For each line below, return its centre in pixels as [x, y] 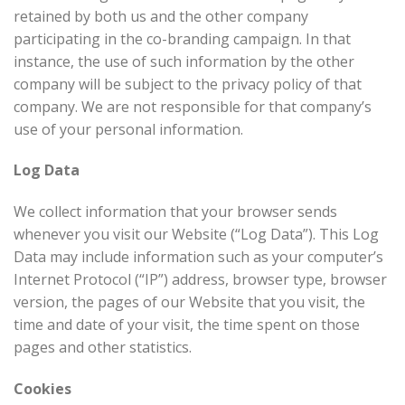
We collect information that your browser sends [175, 212]
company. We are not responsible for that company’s [193, 106]
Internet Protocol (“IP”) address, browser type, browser [200, 280]
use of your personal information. [130, 129]
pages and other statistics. [103, 348]
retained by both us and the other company [161, 16]
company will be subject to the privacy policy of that [188, 84]
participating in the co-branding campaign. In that [182, 38]
